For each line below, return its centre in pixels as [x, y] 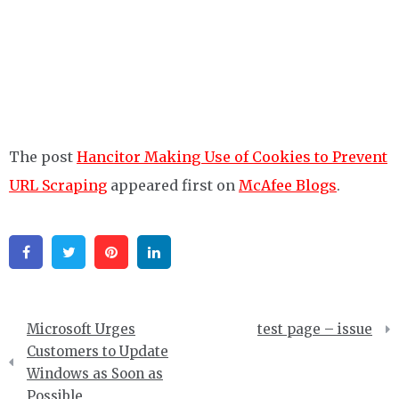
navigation [54, 351]
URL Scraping [58, 185]
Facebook [80, 252]
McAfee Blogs [288, 185]
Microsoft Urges [81, 329]
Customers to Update [98, 351]
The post [43, 157]
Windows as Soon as [95, 374]
